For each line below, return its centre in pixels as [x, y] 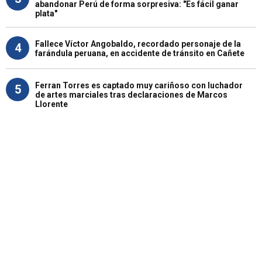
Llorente [51, 104]
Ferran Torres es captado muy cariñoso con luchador [139, 85]
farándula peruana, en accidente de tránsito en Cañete [140, 53]
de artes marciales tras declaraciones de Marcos [131, 94]
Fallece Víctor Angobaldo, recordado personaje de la [138, 44]
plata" [46, 13]
